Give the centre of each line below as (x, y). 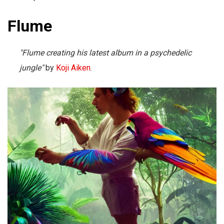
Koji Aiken (73, 68)
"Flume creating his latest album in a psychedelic (105, 53)
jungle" (32, 68)
